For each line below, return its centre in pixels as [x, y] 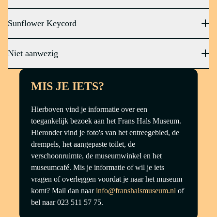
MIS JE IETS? [68, 86]
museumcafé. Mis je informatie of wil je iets [98, 167]
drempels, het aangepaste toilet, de [83, 144]
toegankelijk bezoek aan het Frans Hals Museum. [106, 121]
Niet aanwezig [33, 53]
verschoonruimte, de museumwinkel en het [96, 156]
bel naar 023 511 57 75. [67, 202]
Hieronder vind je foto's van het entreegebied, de [105, 132]
